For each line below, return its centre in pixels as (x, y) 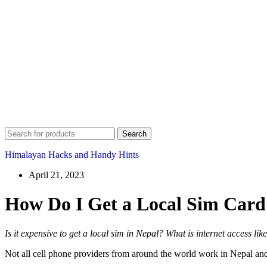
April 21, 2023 (56, 175)
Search (134, 133)
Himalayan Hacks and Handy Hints (72, 154)
